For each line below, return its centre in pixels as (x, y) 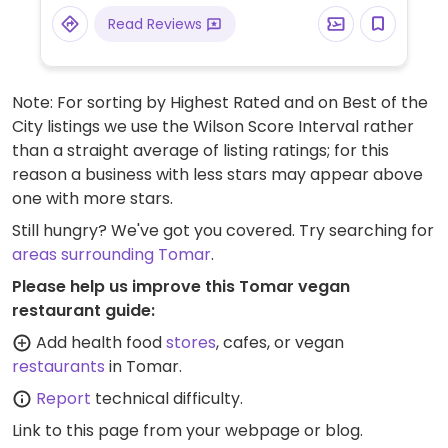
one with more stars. (92, 198)
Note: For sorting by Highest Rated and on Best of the (220, 102)
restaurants (58, 366)
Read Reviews (156, 24)
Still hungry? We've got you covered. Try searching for (223, 230)
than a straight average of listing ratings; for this (200, 150)
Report (63, 398)
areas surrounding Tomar (111, 254)
